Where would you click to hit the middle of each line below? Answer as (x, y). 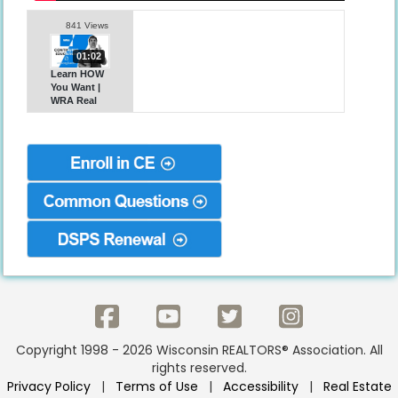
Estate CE (74, 114)
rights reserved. (199, 368)
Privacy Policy (48, 387)
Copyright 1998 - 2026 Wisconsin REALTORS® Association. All (199, 350)
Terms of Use (156, 387)
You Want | (76, 88)
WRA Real (74, 101)
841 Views (87, 26)
